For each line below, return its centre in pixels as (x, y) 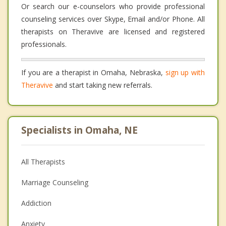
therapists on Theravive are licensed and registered (113, 32)
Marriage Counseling (55, 183)
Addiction (36, 203)
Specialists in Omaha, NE (79, 130)
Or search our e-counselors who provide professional (113, 7)
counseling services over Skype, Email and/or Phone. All (113, 19)
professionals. (44, 44)
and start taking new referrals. (103, 85)
